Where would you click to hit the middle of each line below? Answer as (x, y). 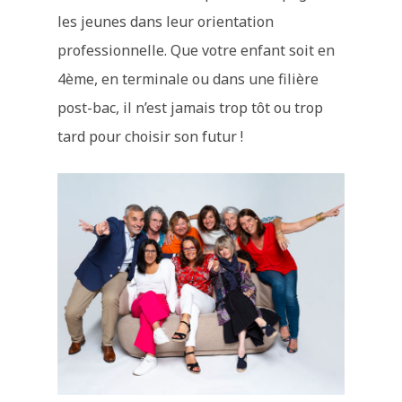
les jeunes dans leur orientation (166, 22)
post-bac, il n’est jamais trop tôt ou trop (191, 108)
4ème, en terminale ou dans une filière (188, 79)
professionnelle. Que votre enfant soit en (197, 50)
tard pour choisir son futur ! (151, 136)
